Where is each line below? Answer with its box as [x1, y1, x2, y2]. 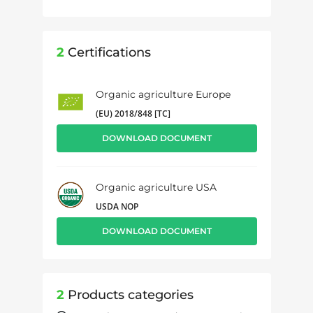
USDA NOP [95, 200, 138, 212]
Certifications [64, 44, 151, 60]
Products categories [64, 286, 194, 303]
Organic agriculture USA [95, 180, 217, 194]
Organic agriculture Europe [95, 87, 231, 101]
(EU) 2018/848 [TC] [95, 107, 170, 119]
